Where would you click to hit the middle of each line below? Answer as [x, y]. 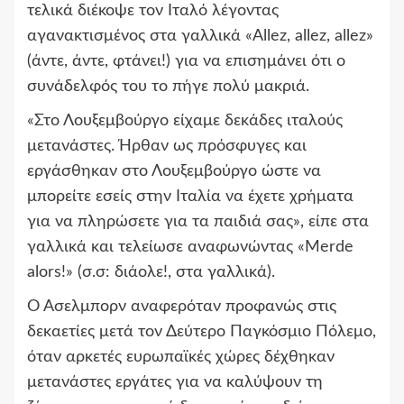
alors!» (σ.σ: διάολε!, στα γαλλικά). [151, 273]
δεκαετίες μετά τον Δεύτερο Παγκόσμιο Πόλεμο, [202, 332]
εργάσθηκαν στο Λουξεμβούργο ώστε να [174, 172]
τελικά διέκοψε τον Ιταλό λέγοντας [153, 11]
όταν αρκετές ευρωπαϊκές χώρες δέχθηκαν [181, 358]
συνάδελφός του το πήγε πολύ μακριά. [168, 87]
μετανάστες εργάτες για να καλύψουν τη [175, 383]
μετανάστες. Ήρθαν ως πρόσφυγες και [167, 147]
